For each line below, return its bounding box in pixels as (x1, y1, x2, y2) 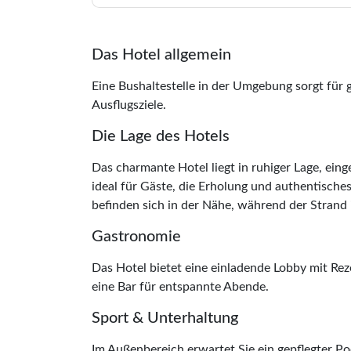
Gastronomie (92, 228, 181, 244)
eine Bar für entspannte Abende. (92, 280, 269, 293)
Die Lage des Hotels (92, 128, 230, 144)
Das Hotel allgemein (92, 46, 231, 63)
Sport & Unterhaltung (92, 309, 238, 326)
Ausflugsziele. (92, 98, 166, 111)
